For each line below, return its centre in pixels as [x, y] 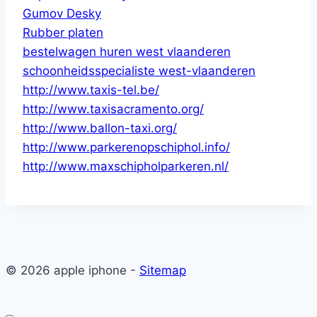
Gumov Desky [62, 13]
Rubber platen [63, 32]
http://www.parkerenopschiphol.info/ [126, 147]
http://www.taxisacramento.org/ [113, 109]
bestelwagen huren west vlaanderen [127, 51]
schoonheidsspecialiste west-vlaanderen [139, 70]
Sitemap [163, 270]
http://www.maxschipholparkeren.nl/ [126, 166]
